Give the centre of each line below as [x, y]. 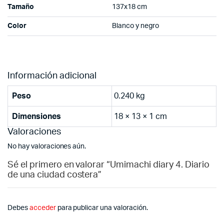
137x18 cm [129, 7]
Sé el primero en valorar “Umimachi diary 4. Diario [108, 165]
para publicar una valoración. [102, 208]
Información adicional [52, 76]
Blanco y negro [135, 26]
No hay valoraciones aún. [47, 147]
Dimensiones [36, 117]
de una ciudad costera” [55, 175]
